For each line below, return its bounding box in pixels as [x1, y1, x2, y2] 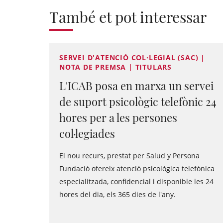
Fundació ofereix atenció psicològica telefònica [59, 164, 215, 173]
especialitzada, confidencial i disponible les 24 [59, 177, 214, 186]
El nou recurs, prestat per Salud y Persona [59, 151, 200, 160]
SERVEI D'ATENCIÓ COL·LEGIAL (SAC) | [59, 53, 205, 62]
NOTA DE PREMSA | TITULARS [59, 62, 172, 72]
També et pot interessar [49, 7, 207, 27]
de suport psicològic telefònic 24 [59, 94, 217, 109]
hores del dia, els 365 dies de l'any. [59, 190, 176, 199]
